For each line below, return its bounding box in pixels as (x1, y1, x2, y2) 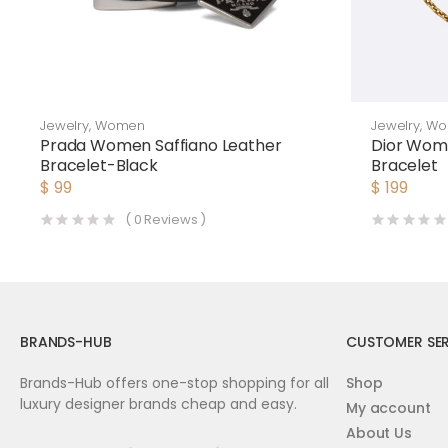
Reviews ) (141, 210, 207, 229)
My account (346, 398, 431, 419)
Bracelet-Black (40, 154, 158, 177)
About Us (346, 423, 412, 444)
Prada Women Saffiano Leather (40, 134, 282, 157)
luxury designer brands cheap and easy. (20, 394, 297, 415)
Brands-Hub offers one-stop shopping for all (20, 373, 329, 394)
